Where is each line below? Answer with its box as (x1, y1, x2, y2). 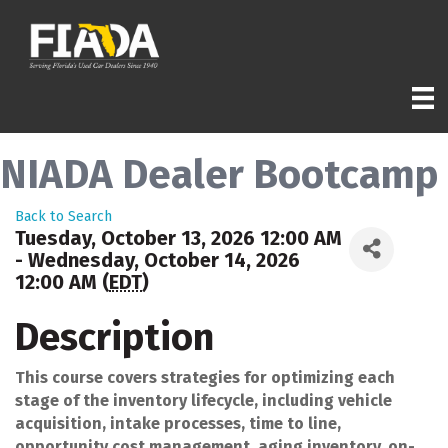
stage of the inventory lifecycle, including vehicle (15, 390, 392, 410)
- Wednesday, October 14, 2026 (15, 247, 300, 272)
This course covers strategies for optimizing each (15, 367, 395, 387)
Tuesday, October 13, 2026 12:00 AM (15, 225, 342, 250)
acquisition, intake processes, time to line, (15, 413, 341, 433)
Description (15, 313, 214, 360)
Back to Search (15, 207, 112, 225)
